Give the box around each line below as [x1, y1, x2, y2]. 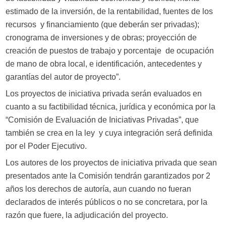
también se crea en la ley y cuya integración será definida [5, 129, 212, 138]
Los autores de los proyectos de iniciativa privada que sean [5, 158, 217, 167]
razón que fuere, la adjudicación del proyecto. [5, 211, 168, 220]
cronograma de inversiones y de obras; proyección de [5, 33, 197, 42]
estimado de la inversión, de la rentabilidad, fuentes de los [5, 7, 213, 16]
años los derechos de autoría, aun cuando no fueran [5, 185, 191, 194]
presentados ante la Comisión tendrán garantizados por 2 [5, 172, 210, 181]
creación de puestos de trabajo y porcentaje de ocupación [5, 46, 214, 55]
